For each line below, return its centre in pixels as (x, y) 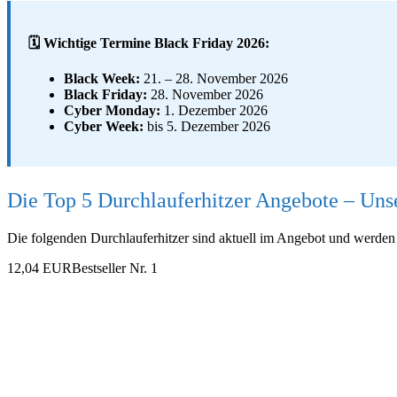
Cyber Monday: (112, 110)
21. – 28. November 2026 (214, 78)
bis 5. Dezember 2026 (207, 126)
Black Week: (102, 78)
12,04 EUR (39, 268)
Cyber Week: (104, 126)
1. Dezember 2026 (214, 110)
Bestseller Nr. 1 (115, 268)
